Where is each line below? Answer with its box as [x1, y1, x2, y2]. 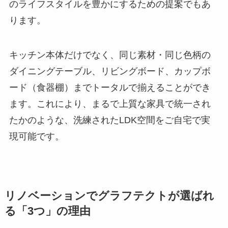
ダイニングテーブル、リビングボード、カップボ [9, 66, 211, 76]
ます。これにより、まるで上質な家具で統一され [9, 98, 211, 109]
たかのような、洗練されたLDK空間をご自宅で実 [9, 115, 210, 125]
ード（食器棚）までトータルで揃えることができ [9, 82, 211, 93]
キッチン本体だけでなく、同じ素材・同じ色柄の [9, 49, 211, 60]
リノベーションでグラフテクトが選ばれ [4, 189, 214, 202]
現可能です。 [9, 131, 64, 141]
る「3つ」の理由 [4, 205, 91, 217]
